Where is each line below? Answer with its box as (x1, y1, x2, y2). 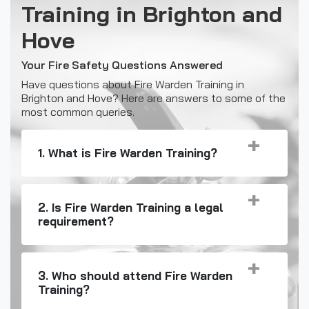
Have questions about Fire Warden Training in (21, 77, 244, 91)
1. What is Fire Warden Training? (38, 145, 217, 160)
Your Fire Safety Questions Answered (21, 57, 223, 72)
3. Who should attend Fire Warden (38, 268, 232, 283)
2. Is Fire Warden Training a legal (38, 199, 223, 215)
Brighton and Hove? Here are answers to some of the (21, 90, 286, 105)
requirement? (38, 213, 114, 228)
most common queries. (21, 104, 134, 119)
